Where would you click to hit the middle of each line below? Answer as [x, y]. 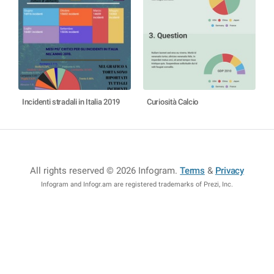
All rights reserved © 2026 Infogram [103, 171]
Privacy [229, 171]
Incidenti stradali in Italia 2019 [71, 102]
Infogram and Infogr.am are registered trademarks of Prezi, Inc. [137, 184]
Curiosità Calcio [173, 102]
